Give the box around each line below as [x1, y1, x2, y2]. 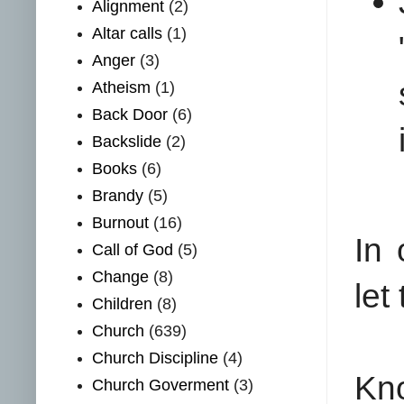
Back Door [92, 106, 169, 124]
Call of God [92, 241, 174, 260]
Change [92, 268, 150, 287]
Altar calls [92, 24, 163, 43]
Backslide [92, 133, 162, 151]
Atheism [92, 78, 151, 97]
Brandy [92, 187, 144, 206]
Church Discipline [92, 349, 219, 368]
